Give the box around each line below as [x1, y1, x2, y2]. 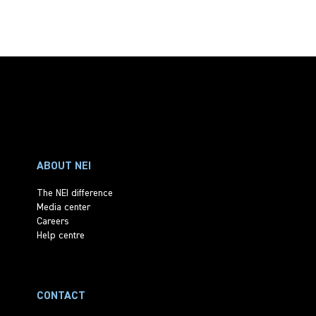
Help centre [37, 230, 85, 241]
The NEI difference [37, 188, 113, 198]
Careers [37, 216, 69, 226]
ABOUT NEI [37, 160, 91, 172]
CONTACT [37, 290, 85, 302]
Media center [37, 202, 90, 212]
